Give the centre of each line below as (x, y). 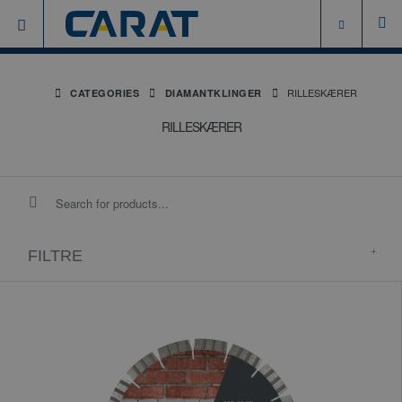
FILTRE (55, 256)
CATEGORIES (105, 93)
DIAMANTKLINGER (213, 93)
